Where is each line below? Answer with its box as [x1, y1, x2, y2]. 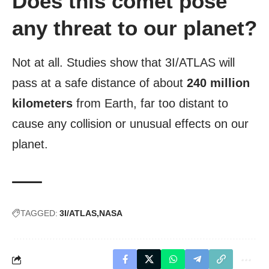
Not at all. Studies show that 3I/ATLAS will [12, 56, 235, 70]
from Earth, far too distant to [73, 97, 228, 110]
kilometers [12, 97, 73, 110]
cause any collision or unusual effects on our [12, 117, 249, 131]
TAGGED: [20, 208, 58, 219]
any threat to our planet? [12, 16, 257, 40]
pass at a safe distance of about [12, 76, 187, 90]
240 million [187, 76, 250, 90]
